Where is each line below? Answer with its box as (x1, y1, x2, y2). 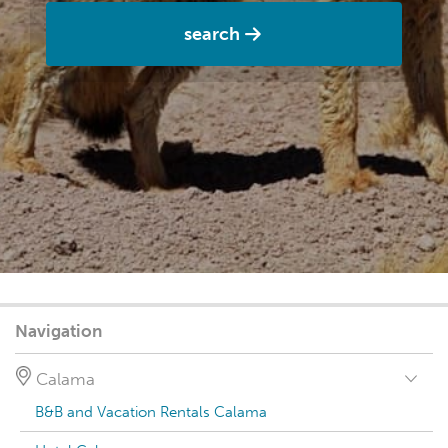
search (184, 23, 240, 45)
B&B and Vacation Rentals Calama (35, 403, 267, 421)
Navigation (15, 321, 102, 342)
